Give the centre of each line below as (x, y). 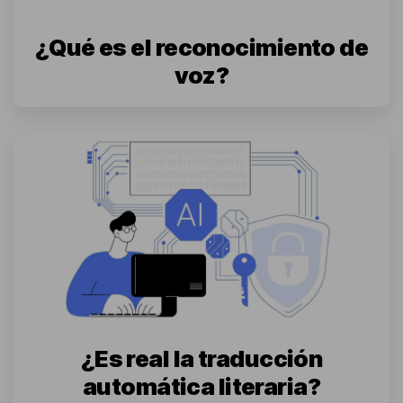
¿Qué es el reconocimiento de (201, 47)
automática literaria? (201, 387)
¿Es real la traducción (201, 359)
